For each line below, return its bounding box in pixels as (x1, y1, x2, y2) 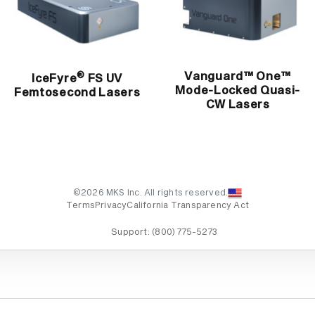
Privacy (94, 202, 127, 210)
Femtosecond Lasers (13, 86, 141, 98)
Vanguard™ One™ (184, 70, 292, 82)
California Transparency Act (127, 202, 250, 210)
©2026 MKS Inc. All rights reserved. (72, 189, 229, 198)
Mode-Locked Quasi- (175, 84, 301, 96)
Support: (111, 228, 153, 237)
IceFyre (32, 72, 77, 84)
